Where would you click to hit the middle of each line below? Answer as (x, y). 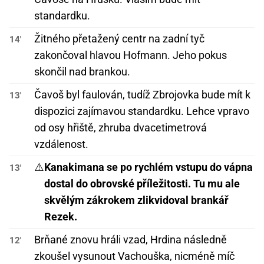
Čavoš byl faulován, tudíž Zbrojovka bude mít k (142, 95)
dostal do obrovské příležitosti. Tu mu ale (142, 184)
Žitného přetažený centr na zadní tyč (119, 39)
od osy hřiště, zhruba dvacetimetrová (121, 128)
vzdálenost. (61, 144)
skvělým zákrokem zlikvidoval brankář (136, 200)
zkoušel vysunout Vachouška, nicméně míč (134, 256)
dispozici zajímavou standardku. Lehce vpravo (142, 111)
